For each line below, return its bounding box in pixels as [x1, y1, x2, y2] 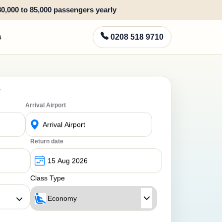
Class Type [30, 172, 65, 180]
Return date [30, 136, 63, 143]
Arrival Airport [25, 100, 66, 107]
